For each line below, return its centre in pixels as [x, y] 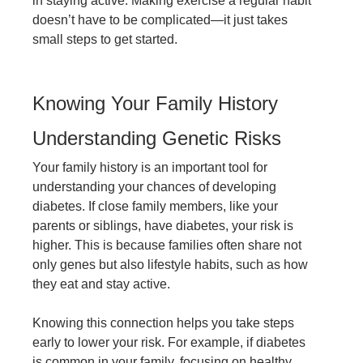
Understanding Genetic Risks [157, 139]
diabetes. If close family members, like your [155, 207]
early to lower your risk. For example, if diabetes [169, 343]
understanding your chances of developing [154, 187]
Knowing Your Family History [155, 104]
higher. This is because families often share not [167, 246]
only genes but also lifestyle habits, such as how [170, 265]
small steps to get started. [105, 40]
